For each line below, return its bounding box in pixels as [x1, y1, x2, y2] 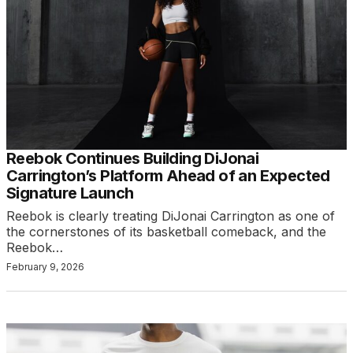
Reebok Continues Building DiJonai [6, 149, 259, 169]
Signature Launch [6, 184, 134, 203]
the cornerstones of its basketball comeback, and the [6, 224, 326, 240]
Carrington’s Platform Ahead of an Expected [6, 166, 330, 186]
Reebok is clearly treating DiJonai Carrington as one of [6, 208, 335, 225]
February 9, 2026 [6, 261, 84, 273]
